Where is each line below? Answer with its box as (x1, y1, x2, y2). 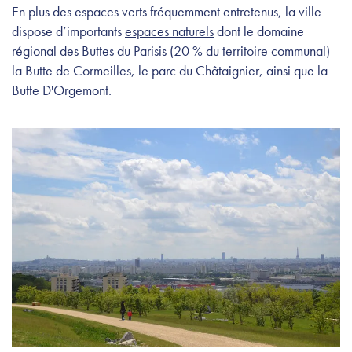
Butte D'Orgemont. (12, 80, 112, 99)
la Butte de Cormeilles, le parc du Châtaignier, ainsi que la (12, 60, 328, 79)
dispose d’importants (12, 21, 125, 40)
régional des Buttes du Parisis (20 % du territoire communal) (12, 41, 330, 60)
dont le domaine (214, 21, 304, 40)
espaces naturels (125, 21, 214, 40)
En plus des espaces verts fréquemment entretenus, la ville (12, 2, 321, 20)
